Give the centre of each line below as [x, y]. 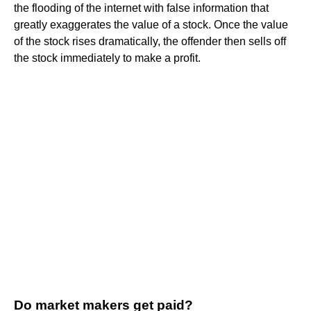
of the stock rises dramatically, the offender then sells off [150, 41]
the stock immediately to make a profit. [107, 58]
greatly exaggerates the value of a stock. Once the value [151, 24]
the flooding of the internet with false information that [141, 8]
